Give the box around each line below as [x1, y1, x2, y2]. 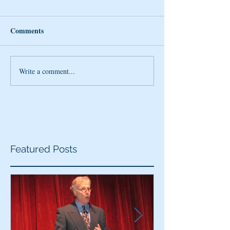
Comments [10, 25, 44, 36]
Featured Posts [10, 143, 77, 155]
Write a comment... [19, 66, 75, 76]
